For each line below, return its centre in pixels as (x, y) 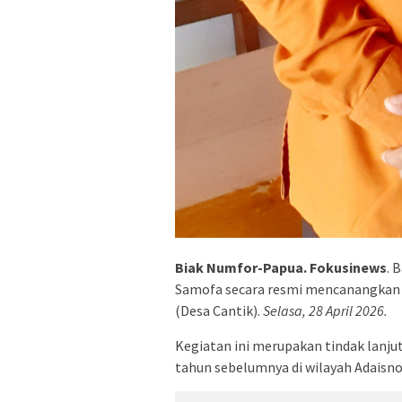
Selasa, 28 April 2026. (325, 311)
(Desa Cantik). (219, 311)
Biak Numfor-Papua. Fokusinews (281, 268)
